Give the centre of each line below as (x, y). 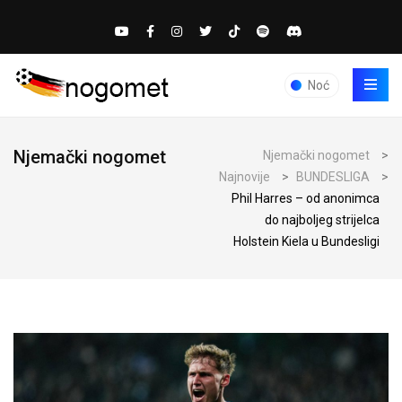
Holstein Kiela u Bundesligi (306, 241)
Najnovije (245, 177)
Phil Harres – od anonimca (306, 198)
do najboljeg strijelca (322, 220)
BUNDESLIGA (333, 177)
